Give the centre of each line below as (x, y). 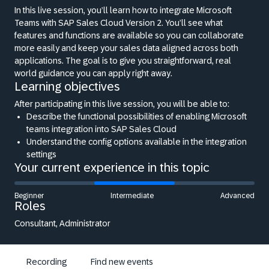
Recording (47, 261)
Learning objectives (67, 86)
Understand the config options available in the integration (137, 142)
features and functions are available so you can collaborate (129, 35)
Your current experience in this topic (112, 168)
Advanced (237, 196)
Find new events (122, 261)
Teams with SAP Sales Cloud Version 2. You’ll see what (119, 23)
